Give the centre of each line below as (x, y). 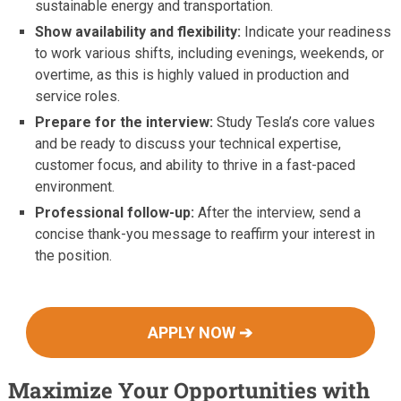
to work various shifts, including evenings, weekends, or (210, 54)
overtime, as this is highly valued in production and (192, 75)
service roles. (78, 97)
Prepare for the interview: (124, 123)
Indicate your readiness (316, 32)
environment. (75, 187)
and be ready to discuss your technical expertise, (188, 144)
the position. (74, 256)
